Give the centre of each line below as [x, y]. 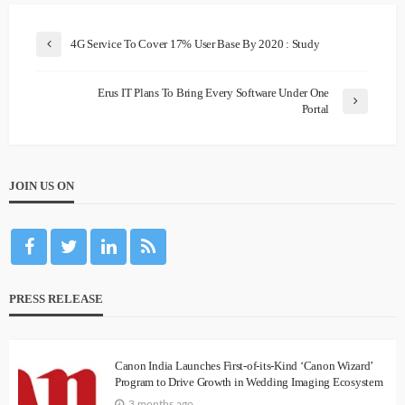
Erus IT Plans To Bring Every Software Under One [213, 93]
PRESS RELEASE [56, 299]
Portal [315, 109]
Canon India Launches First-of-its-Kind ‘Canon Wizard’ [244, 366]
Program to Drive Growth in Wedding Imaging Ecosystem [249, 382]
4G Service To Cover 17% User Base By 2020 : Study [195, 44]
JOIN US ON [42, 186]
